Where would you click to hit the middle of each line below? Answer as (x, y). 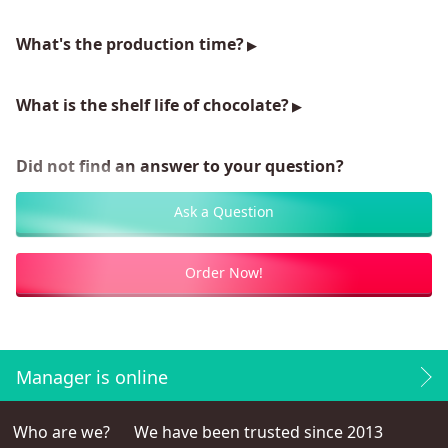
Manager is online (92, 376)
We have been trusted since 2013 (258, 431)
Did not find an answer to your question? (180, 165)
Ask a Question (224, 211)
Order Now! (224, 272)
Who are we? (61, 431)
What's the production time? (130, 43)
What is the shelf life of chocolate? (152, 104)
